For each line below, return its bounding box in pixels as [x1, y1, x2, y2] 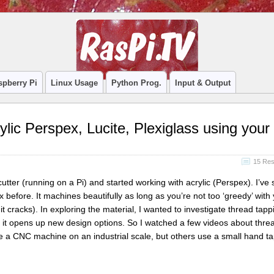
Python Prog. [111, 78, 161, 87]
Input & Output [174, 78, 231, 87]
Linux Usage [50, 78, 98, 87]
